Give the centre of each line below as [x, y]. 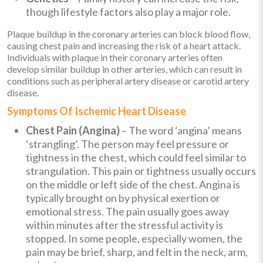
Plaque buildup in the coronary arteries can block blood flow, [129, 33]
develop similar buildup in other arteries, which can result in [124, 69]
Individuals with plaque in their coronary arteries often [115, 57]
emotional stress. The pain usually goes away [127, 211]
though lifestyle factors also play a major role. [128, 11]
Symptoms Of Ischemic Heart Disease [97, 111]
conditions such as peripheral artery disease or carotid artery [128, 80]
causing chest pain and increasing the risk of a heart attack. [124, 45]
